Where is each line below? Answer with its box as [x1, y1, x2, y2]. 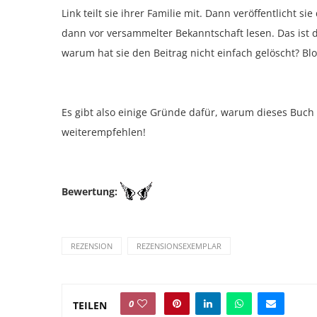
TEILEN [73, 298, 107, 312]
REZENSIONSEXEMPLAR [137, 241, 221, 252]
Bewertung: [62, 185, 120, 199]
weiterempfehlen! [62, 125, 146, 139]
